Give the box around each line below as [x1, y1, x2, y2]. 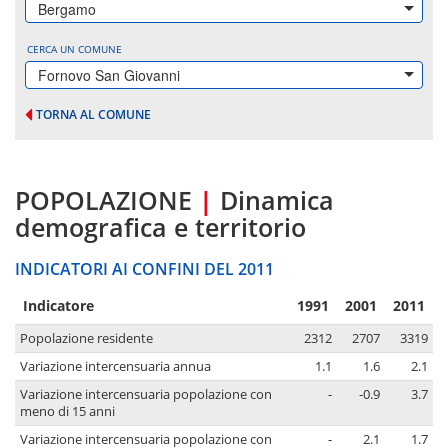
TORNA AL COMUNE [36, 106, 151, 123]
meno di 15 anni [20, 403, 115, 421]
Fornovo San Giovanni [38, 65, 180, 85]
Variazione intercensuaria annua [20, 358, 211, 376]
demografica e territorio [15, 210, 306, 245]
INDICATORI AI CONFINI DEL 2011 [15, 258, 274, 281]
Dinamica [220, 183, 334, 218]
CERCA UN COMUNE [27, 42, 122, 56]
